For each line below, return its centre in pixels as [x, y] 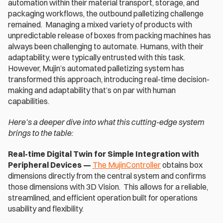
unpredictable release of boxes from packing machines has [110, 35]
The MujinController [127, 165]
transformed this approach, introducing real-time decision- [109, 79]
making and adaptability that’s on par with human [92, 90]
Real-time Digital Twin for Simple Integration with [104, 154]
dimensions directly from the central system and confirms [107, 176]
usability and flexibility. [46, 209]
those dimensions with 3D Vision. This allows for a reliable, [108, 187]
